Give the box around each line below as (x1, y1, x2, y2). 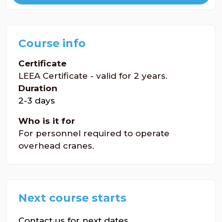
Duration (18, 83, 57, 93)
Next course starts (18, 191, 126, 205)
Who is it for (18, 116, 75, 126)
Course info (18, 37, 86, 50)
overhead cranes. (18, 141, 94, 151)
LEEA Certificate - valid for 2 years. (18, 71, 167, 81)
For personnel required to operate (18, 128, 169, 138)
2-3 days (18, 96, 55, 106)
